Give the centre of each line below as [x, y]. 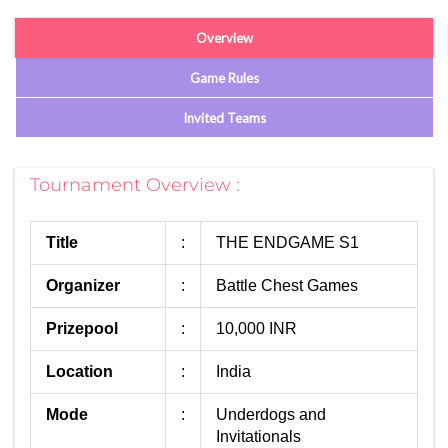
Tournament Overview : [135, 185]
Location [79, 371]
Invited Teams [224, 117]
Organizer [83, 285]
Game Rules [224, 77]
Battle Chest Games [287, 285]
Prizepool [82, 328]
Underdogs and [271, 414]
